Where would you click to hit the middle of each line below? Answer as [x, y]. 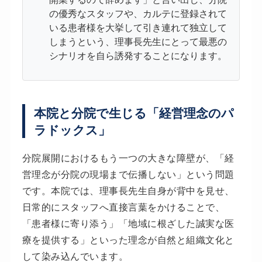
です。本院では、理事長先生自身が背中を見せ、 [128, 191]
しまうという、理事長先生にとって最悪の [138, 42]
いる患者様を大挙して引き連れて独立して [138, 27]
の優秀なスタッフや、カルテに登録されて [138, 13]
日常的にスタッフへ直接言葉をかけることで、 [123, 207]
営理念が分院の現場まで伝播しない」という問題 [128, 174]
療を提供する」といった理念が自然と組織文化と [128, 240]
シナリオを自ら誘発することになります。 [138, 56]
